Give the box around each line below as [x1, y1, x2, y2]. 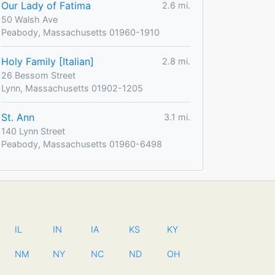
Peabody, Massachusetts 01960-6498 [1, 138, 162, 149]
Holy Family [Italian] [1, 55, 94, 68]
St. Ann [1, 110, 34, 123]
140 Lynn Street [1, 125, 65, 136]
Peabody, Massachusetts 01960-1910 [1, 26, 160, 37]
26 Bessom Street [1, 69, 76, 80]
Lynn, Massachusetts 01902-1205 [1, 82, 143, 93]
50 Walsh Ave [1, 14, 58, 25]
